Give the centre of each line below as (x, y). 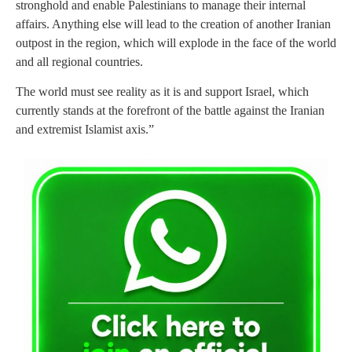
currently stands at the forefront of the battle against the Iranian (170, 111)
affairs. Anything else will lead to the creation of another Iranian (173, 24)
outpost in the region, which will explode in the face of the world (176, 42)
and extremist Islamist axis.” (85, 130)
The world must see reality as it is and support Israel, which (162, 92)
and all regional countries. (79, 61)
